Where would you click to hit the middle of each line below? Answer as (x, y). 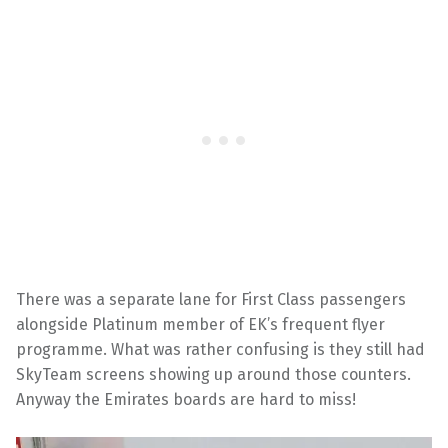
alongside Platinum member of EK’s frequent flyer (200, 324)
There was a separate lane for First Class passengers (211, 299)
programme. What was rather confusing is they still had (220, 349)
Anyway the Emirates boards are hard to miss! (186, 399)
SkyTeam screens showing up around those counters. (213, 374)
